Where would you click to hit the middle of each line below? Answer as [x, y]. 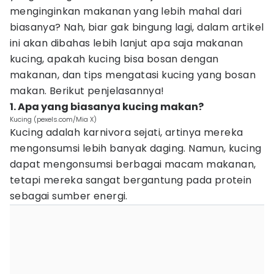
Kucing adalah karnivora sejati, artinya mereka [127, 132]
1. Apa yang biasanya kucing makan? [107, 107]
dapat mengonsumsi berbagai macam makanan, [133, 164]
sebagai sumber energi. [69, 196]
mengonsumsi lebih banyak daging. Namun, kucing [136, 148]
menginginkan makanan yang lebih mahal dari [126, 11]
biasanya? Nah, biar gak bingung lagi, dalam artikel [137, 27]
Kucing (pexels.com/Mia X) [53, 119]
